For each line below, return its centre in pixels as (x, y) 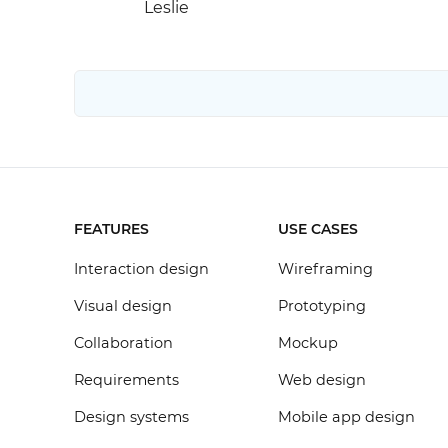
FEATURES (111, 229)
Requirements (126, 380)
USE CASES (318, 229)
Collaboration (123, 343)
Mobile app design (347, 417)
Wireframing (326, 269)
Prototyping (322, 306)
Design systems (131, 417)
